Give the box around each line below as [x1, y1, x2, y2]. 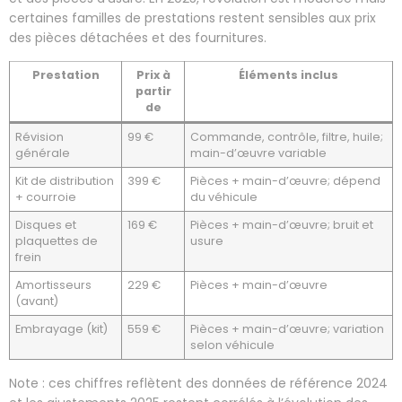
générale [15, 144, 71, 161]
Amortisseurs [15, 276, 92, 293]
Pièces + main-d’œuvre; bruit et [190, 216, 374, 232]
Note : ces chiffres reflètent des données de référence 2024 [9, 373, 388, 392]
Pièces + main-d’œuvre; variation [190, 320, 385, 336]
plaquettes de [15, 232, 99, 249]
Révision [15, 128, 65, 144]
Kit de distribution [15, 172, 115, 188]
